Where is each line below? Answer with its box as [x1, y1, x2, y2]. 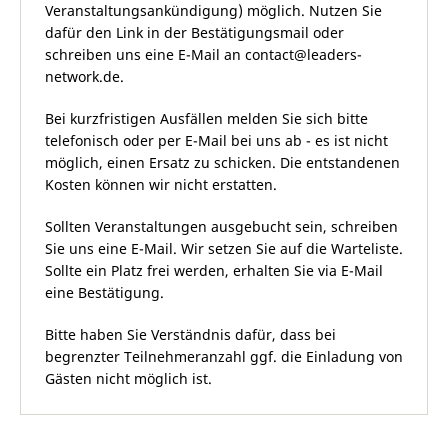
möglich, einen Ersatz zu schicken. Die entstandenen [45, 153, 400, 172]
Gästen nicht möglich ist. [45, 369, 212, 388]
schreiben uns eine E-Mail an [45, 45, 245, 64]
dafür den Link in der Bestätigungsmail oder [45, 23, 344, 42]
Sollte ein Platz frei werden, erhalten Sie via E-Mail [45, 261, 383, 280]
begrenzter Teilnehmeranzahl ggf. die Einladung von [45, 347, 403, 366]
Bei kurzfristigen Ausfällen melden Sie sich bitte [45, 109, 368, 128]
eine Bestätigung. [45, 283, 164, 302]
